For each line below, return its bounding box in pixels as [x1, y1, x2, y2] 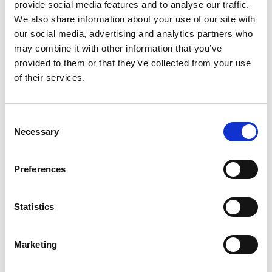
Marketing [14, 239, 57, 250]
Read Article [110, 194, 161, 204]
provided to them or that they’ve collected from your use [14, 58, 251, 68]
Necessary [14, 126, 59, 137]
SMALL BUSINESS [109, 123, 163, 131]
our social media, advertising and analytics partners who [14, 29, 253, 39]
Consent [4, 114, 38, 124]
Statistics [14, 202, 54, 212]
